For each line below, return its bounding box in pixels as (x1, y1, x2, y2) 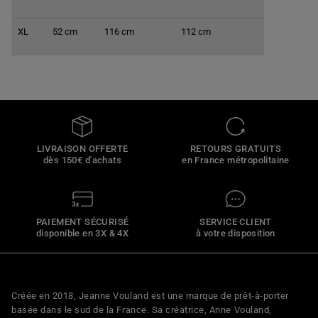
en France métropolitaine (182, 154, 290, 166)
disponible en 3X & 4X (35, 226, 129, 238)
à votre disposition (196, 226, 275, 238)
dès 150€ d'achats (43, 154, 121, 166)
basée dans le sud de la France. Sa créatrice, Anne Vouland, (11, 304, 272, 315)
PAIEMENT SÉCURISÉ (35, 215, 129, 227)
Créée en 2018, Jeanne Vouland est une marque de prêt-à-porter (11, 290, 289, 301)
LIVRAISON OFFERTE (36, 143, 128, 155)
